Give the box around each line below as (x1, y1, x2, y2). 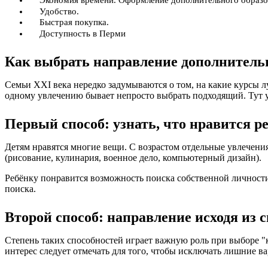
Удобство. (39, 6, 79, 16)
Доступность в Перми (39, 28, 126, 38)
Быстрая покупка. (39, 17, 109, 27)
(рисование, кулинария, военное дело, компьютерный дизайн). (5, 152, 261, 163)
